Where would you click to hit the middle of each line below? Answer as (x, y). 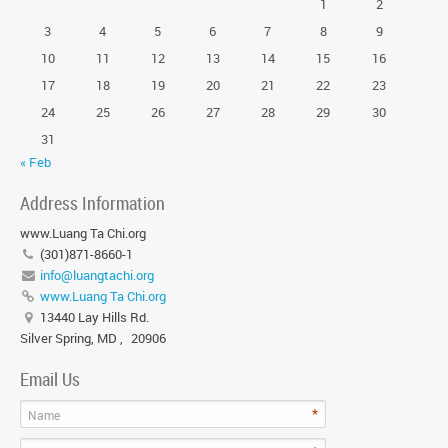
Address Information (92, 203)
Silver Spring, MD (68, 338)
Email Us (50, 379)
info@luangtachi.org (96, 275)
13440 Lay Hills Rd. (92, 317)
